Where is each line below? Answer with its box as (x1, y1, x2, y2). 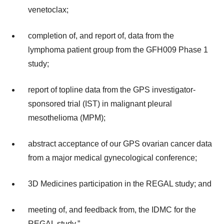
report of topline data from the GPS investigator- (28, 85, 195, 94)
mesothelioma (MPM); (28, 113, 105, 122)
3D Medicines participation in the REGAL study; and (28, 179, 211, 188)
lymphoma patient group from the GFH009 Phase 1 (28, 45, 208, 54)
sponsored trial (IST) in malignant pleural (28, 99, 172, 108)
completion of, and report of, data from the (28, 31, 174, 40)
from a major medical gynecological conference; (28, 153, 197, 162)
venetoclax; (28, 5, 68, 14)
